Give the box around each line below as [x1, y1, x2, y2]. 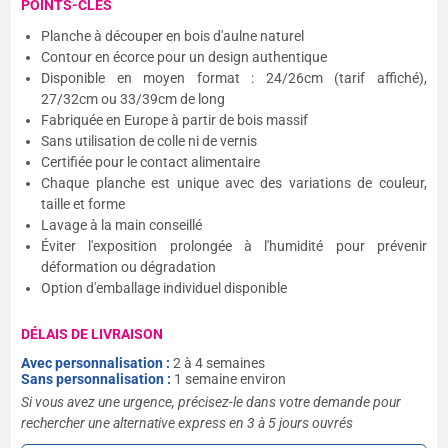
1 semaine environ [174, 370, 287, 387]
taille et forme [41, 195, 126, 212]
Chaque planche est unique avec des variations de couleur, [41, 174, 427, 191]
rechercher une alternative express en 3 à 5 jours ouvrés [21, 414, 354, 431]
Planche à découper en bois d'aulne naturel [41, 27, 305, 44]
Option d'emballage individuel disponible [41, 279, 288, 296]
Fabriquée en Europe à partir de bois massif [41, 111, 309, 128]
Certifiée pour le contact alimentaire [41, 153, 261, 170]
